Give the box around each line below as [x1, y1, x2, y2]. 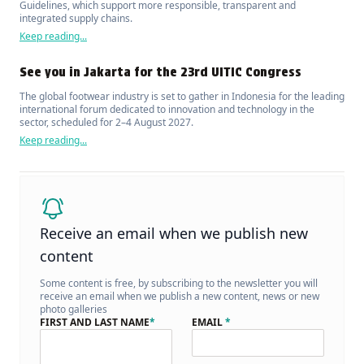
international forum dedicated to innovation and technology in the [19, 102, 314, 116]
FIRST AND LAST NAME [40, 314, 149, 329]
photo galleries [40, 301, 107, 316]
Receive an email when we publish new [40, 223, 308, 243]
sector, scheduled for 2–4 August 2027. [19, 115, 193, 129]
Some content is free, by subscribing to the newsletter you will [40, 275, 318, 290]
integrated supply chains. [19, 11, 132, 25]
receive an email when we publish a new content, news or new [40, 288, 319, 303]
